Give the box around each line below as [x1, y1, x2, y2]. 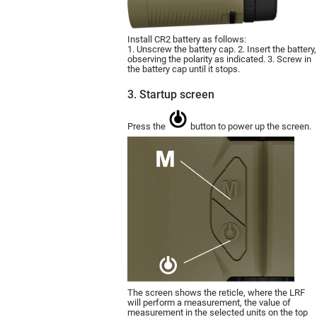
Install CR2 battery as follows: [127, 34, 246, 45]
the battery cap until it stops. [127, 64, 240, 75]
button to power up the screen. [188, 121, 311, 132]
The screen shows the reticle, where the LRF [127, 287, 305, 299]
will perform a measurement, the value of [127, 297, 291, 309]
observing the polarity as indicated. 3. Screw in [127, 54, 311, 65]
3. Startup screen [127, 88, 214, 102]
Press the [127, 121, 168, 132]
